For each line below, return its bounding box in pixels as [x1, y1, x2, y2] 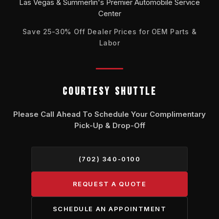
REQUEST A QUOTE [72, 180, 147, 188]
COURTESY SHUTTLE [62, 85, 157, 98]
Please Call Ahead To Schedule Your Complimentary [13, 109, 206, 119]
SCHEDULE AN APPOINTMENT [52, 205, 167, 213]
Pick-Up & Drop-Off [74, 121, 145, 130]
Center [98, 9, 121, 18]
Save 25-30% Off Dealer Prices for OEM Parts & [22, 27, 197, 36]
